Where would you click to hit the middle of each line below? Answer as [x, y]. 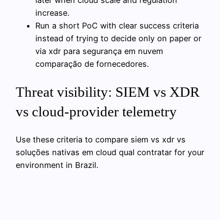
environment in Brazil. [57, 165]
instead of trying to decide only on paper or [118, 38]
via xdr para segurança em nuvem [99, 51]
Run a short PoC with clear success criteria [117, 25]
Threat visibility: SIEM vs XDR [108, 92]
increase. [52, 13]
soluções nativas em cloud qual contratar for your [110, 152]
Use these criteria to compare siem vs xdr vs [101, 140]
